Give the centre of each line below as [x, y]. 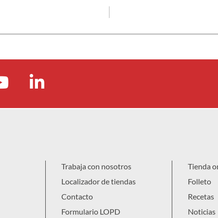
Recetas [201, 196]
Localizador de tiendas [99, 181]
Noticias [202, 211]
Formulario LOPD [91, 211]
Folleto [200, 181]
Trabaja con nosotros [96, 166]
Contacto [77, 196]
